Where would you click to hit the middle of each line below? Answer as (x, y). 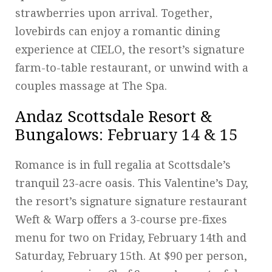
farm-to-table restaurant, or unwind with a (132, 67)
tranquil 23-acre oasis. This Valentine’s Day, (132, 183)
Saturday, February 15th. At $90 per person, (131, 256)
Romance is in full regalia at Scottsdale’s (123, 165)
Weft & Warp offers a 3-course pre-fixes (121, 219)
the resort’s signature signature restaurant (131, 201)
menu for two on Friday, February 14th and (131, 237)
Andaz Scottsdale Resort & (114, 116)
